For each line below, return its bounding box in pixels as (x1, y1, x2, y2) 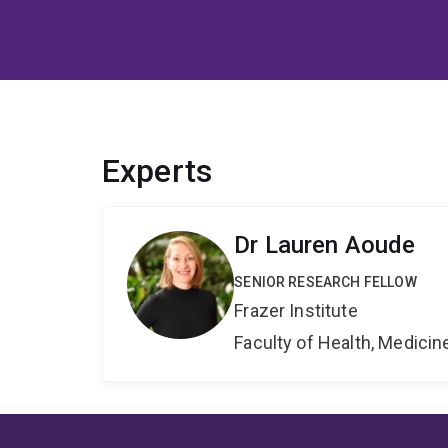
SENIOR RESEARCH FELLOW (234, 274, 417, 291)
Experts (102, 152, 213, 191)
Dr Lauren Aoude (234, 231, 416, 260)
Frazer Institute (234, 300, 358, 322)
